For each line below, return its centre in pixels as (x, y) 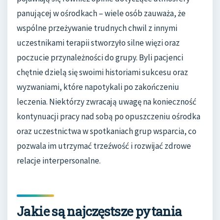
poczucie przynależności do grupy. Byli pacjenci (100, 58)
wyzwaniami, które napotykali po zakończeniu (98, 87)
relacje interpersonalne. (59, 161)
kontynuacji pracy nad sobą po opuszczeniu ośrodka (109, 117)
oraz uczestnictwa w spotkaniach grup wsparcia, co (107, 131)
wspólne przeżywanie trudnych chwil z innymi (97, 28)
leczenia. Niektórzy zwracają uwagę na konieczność (107, 102)
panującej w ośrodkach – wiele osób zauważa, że (101, 14)
